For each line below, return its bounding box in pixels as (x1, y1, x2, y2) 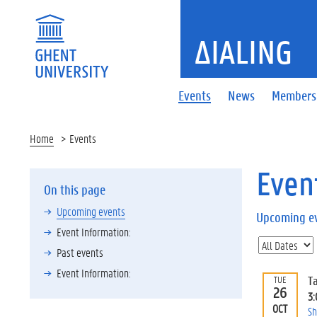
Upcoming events (57, 204, 125, 219)
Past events (57, 245, 103, 260)
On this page (44, 181, 105, 198)
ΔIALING (195, 31, 293, 72)
